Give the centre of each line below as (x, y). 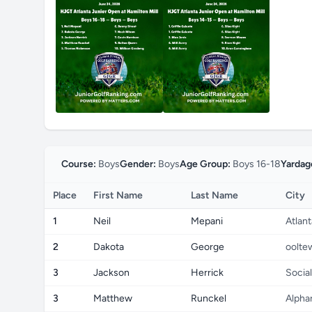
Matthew (113, 298)
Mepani (207, 221)
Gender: (138, 164)
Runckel (209, 298)
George (208, 247)
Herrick (207, 273)
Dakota (109, 247)
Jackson (111, 273)
